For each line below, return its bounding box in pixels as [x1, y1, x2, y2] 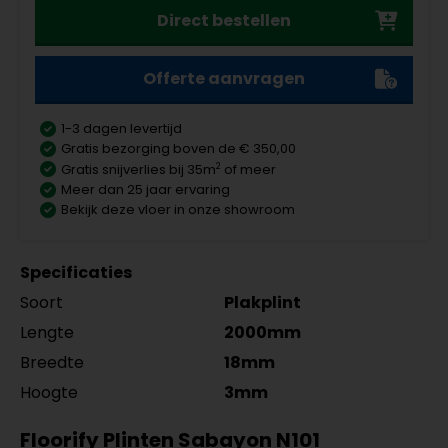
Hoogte [20, 380, 78, 404]
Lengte [20, 320, 74, 344]
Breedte [20, 350, 84, 374]
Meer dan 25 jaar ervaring [61, 179, 230, 199]
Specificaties [20, 260, 132, 284]
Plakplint [224, 290, 301, 314]
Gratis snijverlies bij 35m [61, 159, 216, 179]
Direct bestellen [157, 8, 291, 32]
